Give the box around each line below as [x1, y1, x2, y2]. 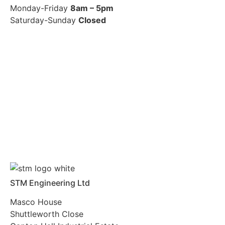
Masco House [10, 196, 62, 207]
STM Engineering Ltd [10, 177, 90, 188]
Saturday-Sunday [10, 15, 78, 26]
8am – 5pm [70, 3, 114, 14]
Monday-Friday [10, 3, 70, 14]
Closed [78, 15, 106, 26]
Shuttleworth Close [10, 208, 83, 219]
